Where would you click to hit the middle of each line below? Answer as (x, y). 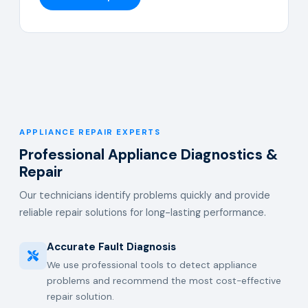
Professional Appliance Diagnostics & (148, 154)
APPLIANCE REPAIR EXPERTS (90, 132)
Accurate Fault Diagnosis (111, 247)
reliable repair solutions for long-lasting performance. (143, 212)
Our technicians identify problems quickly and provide (145, 195)
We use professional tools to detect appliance (152, 265)
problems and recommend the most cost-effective (164, 280)
